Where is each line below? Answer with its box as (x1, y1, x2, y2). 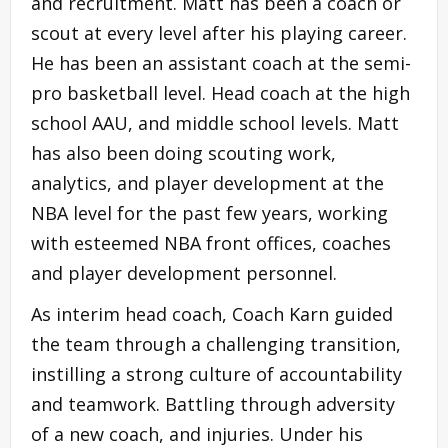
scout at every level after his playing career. (31, 20, 407, 45)
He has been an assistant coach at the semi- (31, 50, 411, 75)
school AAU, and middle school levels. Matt (31, 110, 399, 135)
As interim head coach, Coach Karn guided (31, 301, 393, 326)
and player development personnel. (31, 260, 337, 285)
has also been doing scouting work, (31, 140, 336, 165)
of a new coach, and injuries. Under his (31, 421, 363, 446)
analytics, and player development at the (31, 170, 384, 195)
